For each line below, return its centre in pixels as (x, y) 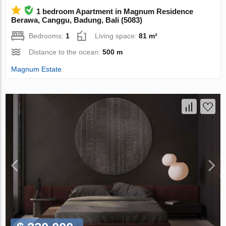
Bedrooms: (47, 36)
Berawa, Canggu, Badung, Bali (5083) (77, 20)
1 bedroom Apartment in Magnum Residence (115, 11)
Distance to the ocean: (66, 52)
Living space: (117, 36)
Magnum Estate (37, 69)
